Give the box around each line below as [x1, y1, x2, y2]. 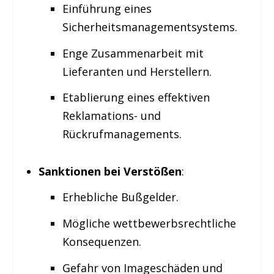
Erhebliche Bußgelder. [62, 190, 179, 205]
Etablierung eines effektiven [62, 90, 210, 105]
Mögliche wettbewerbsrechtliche [62, 215, 236, 231]
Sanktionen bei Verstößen [38, 163, 182, 179]
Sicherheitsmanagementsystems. [62, 20, 237, 35]
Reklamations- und [62, 108, 161, 124]
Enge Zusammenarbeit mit [62, 45, 204, 61]
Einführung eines [62, 1, 152, 17]
